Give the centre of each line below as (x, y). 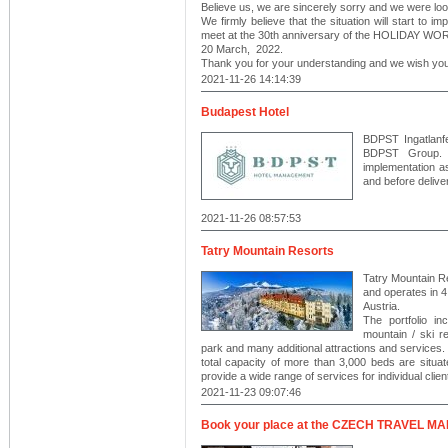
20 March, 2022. (242, 49)
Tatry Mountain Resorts (267, 251)
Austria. (381, 306)
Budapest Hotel (245, 112)
